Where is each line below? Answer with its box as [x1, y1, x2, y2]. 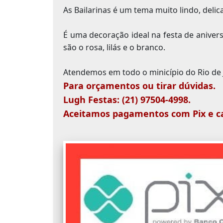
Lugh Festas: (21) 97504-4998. [63, 94, 191, 106]
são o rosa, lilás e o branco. [63, 42, 165, 53]
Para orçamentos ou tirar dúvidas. [63, 80, 216, 92]
